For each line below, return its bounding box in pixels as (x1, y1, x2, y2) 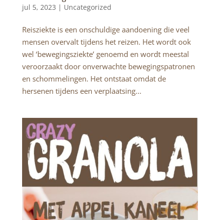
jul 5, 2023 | (22, 2, 64, 12)
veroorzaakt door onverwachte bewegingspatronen (22, 61, 195, 72)
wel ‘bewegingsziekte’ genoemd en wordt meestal (22, 49, 189, 59)
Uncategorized (63, 2, 111, 12)
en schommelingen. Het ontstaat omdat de (22, 74, 166, 84)
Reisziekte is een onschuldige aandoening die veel (22, 25, 190, 35)
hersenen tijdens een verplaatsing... (22, 86, 141, 96)
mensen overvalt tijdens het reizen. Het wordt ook (22, 37, 191, 47)
